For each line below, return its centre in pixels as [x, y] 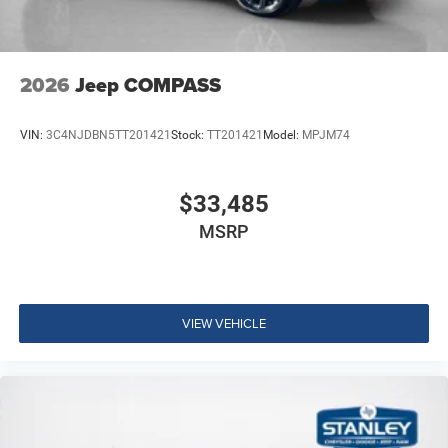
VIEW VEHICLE [224, 322]
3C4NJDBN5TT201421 [108, 134]
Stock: [189, 134]
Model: [282, 134]
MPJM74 [326, 134]
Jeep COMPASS [148, 85]
